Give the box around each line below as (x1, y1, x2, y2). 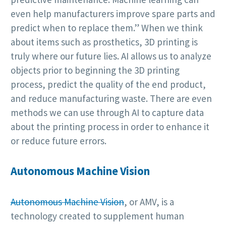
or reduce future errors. (11, 134, 106, 147)
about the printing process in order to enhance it (11, 120, 209, 133)
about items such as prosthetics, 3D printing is (11, 35, 198, 48)
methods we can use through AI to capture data (11, 106, 204, 119)
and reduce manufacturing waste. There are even (11, 92, 212, 104)
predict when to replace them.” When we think (11, 21, 203, 34)
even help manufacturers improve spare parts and (11, 7, 215, 20)
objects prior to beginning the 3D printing (11, 64, 180, 76)
